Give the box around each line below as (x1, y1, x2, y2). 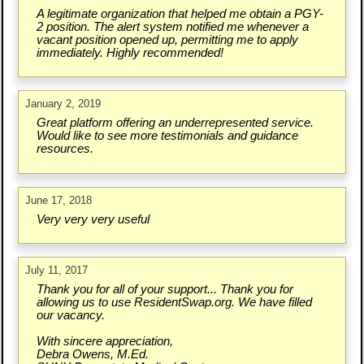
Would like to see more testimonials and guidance (36, 129, 298, 143)
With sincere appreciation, (36, 334, 173, 348)
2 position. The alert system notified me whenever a (36, 19, 309, 33)
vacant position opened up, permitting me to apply (36, 32, 298, 46)
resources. (36, 142, 93, 156)
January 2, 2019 (25, 97, 102, 110)
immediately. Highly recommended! (36, 45, 223, 59)
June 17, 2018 (25, 193, 93, 206)
